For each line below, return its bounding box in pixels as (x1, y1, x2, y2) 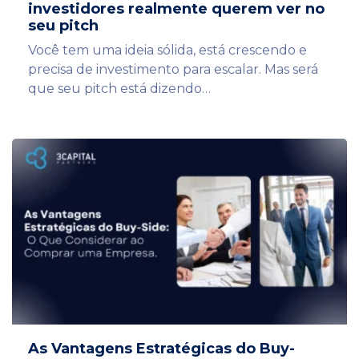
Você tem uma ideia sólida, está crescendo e (28, 42, 307, 58)
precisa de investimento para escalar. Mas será (28, 62, 318, 78)
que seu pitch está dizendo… (28, 81, 211, 97)
